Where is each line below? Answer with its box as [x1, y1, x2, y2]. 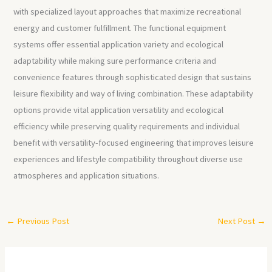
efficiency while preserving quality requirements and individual [13, 121, 240, 132]
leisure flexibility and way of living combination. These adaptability [13, 88, 254, 100]
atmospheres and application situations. [13, 170, 160, 182]
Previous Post [15, 215, 69, 226]
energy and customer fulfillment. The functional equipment [13, 22, 226, 34]
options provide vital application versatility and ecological [13, 104, 224, 116]
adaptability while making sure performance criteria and [13, 55, 217, 67]
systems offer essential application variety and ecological [13, 39, 224, 50]
